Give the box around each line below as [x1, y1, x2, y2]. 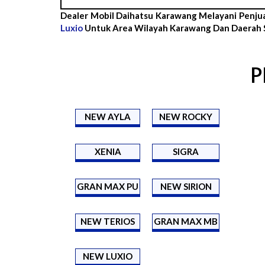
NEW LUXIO [83, 250, 132, 261]
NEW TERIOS [80, 215, 135, 227]
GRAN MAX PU [77, 180, 138, 192]
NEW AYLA [85, 111, 131, 122]
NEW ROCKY [159, 111, 212, 122]
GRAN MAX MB [154, 215, 218, 227]
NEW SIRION [160, 180, 212, 192]
